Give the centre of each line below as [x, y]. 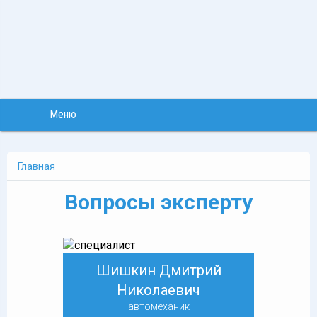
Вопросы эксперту [158, 202]
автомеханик [158, 306]
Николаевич [158, 290]
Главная [36, 166]
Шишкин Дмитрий [158, 270]
